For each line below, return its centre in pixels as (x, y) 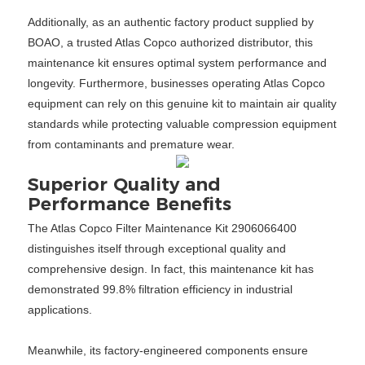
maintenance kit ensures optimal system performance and (177, 63)
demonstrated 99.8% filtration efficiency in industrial (160, 289)
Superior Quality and (124, 185)
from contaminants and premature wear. (131, 145)
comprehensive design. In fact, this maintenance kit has (170, 268)
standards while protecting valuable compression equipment (182, 124)
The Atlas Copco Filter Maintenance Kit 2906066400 (162, 228)
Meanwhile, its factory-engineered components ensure (167, 350)
